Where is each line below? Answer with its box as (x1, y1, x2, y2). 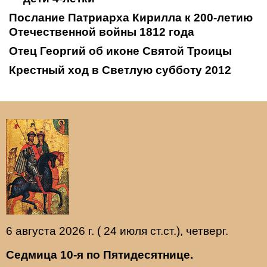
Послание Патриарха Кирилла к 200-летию (9, 11, 253, 24)
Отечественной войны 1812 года (9, 26, 194, 39)
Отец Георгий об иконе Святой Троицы (9, 45, 232, 58)
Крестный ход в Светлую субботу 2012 (9, 64, 231, 77)
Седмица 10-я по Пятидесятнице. (6, 249, 193, 262)
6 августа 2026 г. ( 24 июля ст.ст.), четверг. (6, 225, 228, 238)
